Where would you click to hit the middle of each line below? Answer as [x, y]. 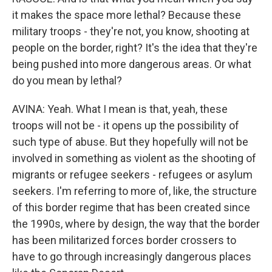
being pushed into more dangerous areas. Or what [132, 64]
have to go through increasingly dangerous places [132, 257]
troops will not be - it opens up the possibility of [126, 126]
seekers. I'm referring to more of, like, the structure [134, 191]
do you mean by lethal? [67, 81]
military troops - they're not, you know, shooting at [131, 32]
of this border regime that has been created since [131, 208]
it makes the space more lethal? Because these [127, 15]
